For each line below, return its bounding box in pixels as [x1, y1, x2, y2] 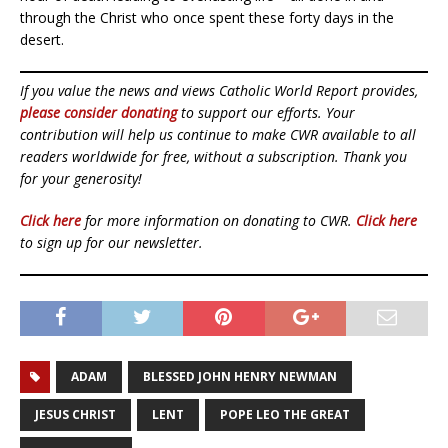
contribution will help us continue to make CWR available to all [20, 124, 416, 144]
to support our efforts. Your [177, 102, 355, 122]
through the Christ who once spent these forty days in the [20, 7, 394, 27]
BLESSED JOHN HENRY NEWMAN [143, 367, 337, 385]
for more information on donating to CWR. [81, 210, 356, 230]
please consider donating [20, 102, 177, 122]
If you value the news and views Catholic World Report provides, [20, 80, 418, 100]
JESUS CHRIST [35, 405, 116, 423]
